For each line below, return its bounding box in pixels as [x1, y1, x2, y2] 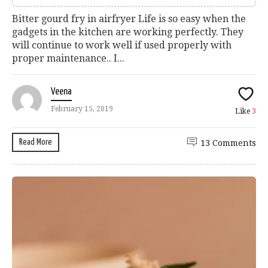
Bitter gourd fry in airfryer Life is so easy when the [12, 13, 246, 25]
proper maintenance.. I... [12, 52, 124, 64]
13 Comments [200, 138, 256, 148]
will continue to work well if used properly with [12, 39, 232, 51]
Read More [19, 137, 52, 147]
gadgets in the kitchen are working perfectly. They [12, 26, 243, 38]
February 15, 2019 [51, 104, 113, 113]
